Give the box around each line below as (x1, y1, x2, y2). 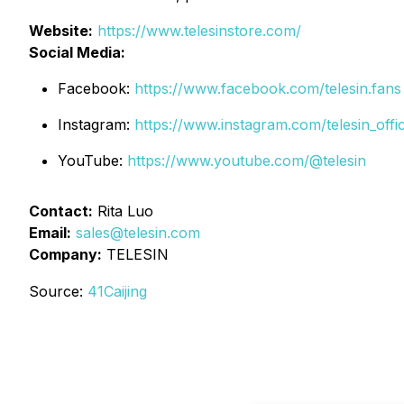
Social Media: (29, 43, 125, 61)
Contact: (29, 202, 93, 220)
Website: (29, 22, 93, 40)
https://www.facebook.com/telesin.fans (134, 79, 401, 97)
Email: (29, 224, 71, 242)
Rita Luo (93, 202, 153, 220)
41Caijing (87, 282, 147, 300)
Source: (29, 282, 87, 300)
